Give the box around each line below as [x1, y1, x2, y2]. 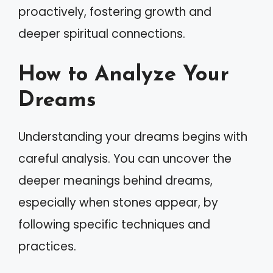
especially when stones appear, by [18, 194, 218, 211]
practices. [18, 238, 76, 255]
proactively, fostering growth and [18, 4, 211, 20]
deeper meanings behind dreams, [18, 172, 213, 189]
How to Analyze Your [18, 64, 229, 86]
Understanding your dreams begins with [18, 128, 247, 145]
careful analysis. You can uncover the [18, 150, 232, 167]
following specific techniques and [18, 216, 210, 233]
